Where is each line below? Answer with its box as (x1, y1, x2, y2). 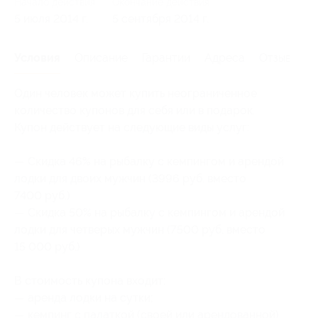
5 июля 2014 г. (14, 11, 88, 26)
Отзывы (259, 50, 298, 65)
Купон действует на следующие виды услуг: (14, 120, 249, 134)
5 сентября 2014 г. (112, 11, 209, 26)
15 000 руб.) (14, 239, 80, 253)
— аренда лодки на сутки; (14, 290, 153, 305)
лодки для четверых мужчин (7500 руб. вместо (14, 222, 265, 236)
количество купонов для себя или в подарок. (14, 103, 255, 117)
